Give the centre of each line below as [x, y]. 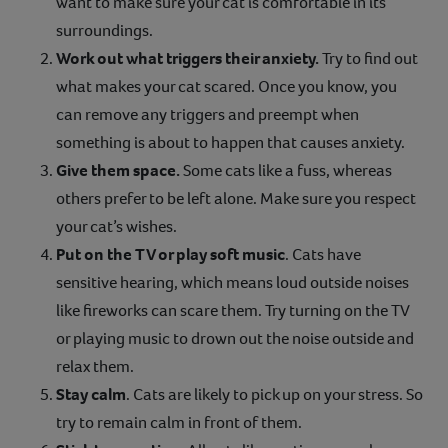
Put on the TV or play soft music [170, 254]
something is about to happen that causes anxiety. [230, 142]
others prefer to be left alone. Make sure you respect [236, 198]
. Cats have [323, 254]
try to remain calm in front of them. [179, 422]
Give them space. [118, 170]
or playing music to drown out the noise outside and [235, 338]
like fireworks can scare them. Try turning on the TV [232, 310]
